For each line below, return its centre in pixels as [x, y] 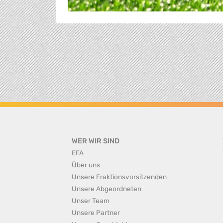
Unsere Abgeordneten [107, 189]
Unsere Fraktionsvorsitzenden [119, 177]
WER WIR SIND [96, 141]
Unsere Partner [96, 213]
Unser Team [91, 201]
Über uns [86, 165]
